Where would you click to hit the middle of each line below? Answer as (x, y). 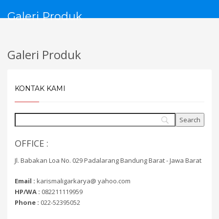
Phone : (27, 202)
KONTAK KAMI (40, 88)
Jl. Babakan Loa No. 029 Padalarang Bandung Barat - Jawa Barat (108, 160)
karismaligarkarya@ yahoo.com (83, 181)
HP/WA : (27, 192)
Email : (25, 181)
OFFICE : (32, 143)
